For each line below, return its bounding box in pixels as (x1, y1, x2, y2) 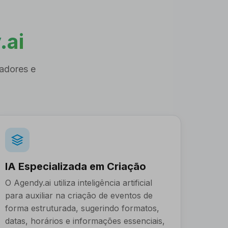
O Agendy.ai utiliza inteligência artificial (5, 178, 153, 188)
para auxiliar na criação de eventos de (5, 190, 153, 201)
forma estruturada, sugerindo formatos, (5, 203, 160, 213)
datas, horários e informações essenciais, (5, 216, 165, 226)
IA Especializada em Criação (5, 160, 147, 173)
